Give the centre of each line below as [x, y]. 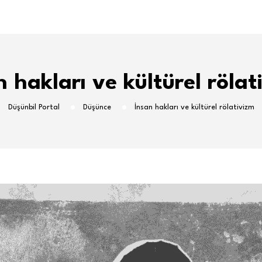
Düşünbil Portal [34, 107]
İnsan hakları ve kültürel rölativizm [194, 107]
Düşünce [97, 107]
